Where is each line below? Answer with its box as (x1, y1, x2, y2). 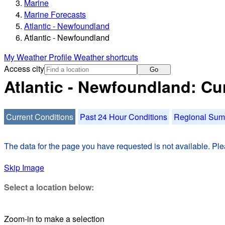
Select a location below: (4, 181, 94, 193)
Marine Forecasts (24, 9, 86, 21)
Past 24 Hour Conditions (80, 110, 167, 123)
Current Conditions (6, 110, 73, 123)
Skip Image (4, 161, 44, 173)
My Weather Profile (4, 51, 74, 63)
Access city (4, 63, 44, 75)
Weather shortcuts (74, 51, 138, 63)
